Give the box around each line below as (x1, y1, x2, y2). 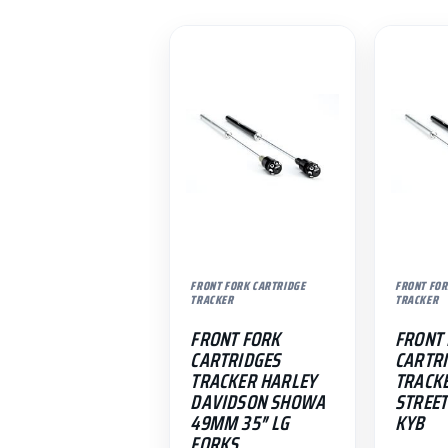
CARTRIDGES (190, 343, 281, 376)
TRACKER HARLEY (190, 364, 317, 397)
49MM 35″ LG (190, 406, 290, 439)
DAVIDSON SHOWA (190, 385, 326, 418)
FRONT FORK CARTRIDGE (190, 275, 306, 295)
